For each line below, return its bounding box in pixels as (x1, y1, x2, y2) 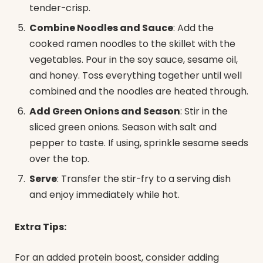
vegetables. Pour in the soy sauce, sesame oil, (29, 52, 238, 66)
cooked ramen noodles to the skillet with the (29, 36, 235, 50)
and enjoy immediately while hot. (29, 187, 180, 201)
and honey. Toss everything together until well (29, 68, 242, 82)
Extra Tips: (15, 220, 66, 234)
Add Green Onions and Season (29, 104, 180, 118)
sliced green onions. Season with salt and (29, 120, 217, 134)
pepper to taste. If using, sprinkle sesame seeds (29, 136, 248, 150)
